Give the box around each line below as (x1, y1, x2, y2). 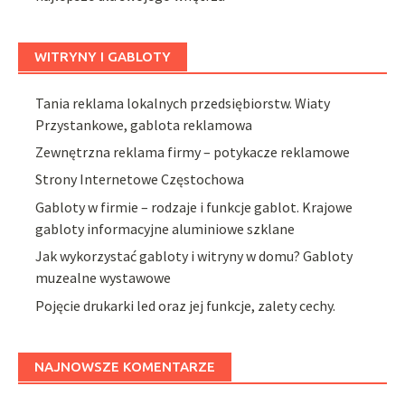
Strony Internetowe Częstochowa (35, 170, 245, 189)
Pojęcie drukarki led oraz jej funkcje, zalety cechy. (35, 296, 336, 315)
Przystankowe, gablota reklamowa (35, 115, 253, 134)
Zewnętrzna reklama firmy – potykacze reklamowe (35, 142, 351, 161)
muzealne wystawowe (35, 268, 172, 287)
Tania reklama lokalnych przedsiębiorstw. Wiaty (35, 93, 331, 112)
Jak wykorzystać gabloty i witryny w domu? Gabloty (35, 247, 353, 266)
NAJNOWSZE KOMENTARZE (34, 358, 215, 374)
